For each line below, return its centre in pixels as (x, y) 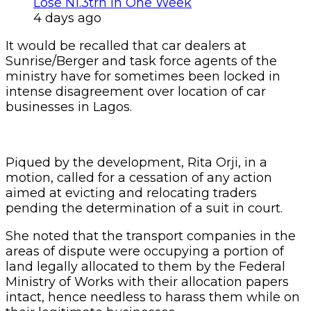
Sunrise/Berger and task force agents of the (141, 61)
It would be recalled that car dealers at (126, 45)
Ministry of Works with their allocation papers (147, 281)
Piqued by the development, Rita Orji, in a (136, 162)
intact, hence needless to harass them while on (153, 297)
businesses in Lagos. (69, 107)
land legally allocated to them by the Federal (145, 266)
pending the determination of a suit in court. (144, 208)
